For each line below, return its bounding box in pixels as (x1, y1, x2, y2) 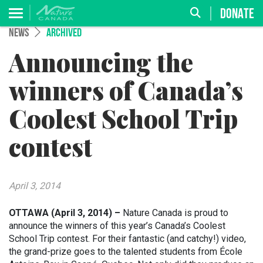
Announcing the (9, 46, 193, 79)
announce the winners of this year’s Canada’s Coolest (9, 220, 225, 231)
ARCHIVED (46, 28, 82, 39)
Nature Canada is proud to (120, 207, 228, 218)
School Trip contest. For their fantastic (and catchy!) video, (9, 233, 246, 244)
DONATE (220, 7, 254, 22)
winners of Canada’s (9, 74, 243, 107)
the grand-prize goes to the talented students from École (9, 246, 242, 257)
